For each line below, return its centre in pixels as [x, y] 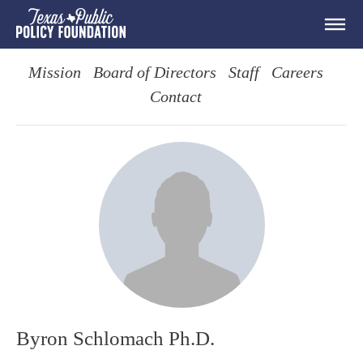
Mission [54, 73]
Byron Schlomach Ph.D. [115, 338]
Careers [297, 73]
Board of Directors [154, 73]
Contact [175, 97]
